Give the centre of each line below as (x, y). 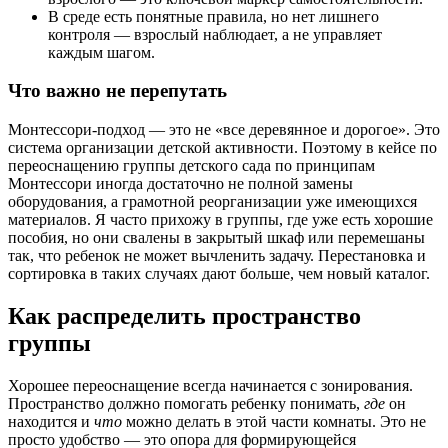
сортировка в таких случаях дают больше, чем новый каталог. (219, 273)
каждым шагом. (101, 52)
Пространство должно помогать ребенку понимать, (186, 403)
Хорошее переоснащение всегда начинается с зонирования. (210, 385)
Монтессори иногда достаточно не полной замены (180, 183)
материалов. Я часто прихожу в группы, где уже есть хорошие (220, 219)
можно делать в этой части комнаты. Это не (274, 421)
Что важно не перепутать (117, 91)
